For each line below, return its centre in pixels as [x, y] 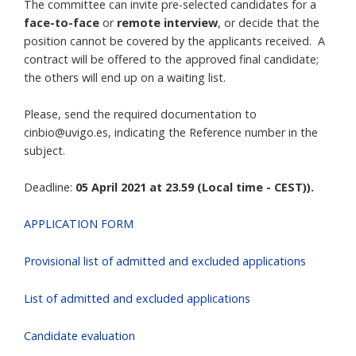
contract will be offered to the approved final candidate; [171, 59]
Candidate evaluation [79, 336]
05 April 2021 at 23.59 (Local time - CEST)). [195, 187]
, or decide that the [269, 23]
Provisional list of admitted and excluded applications [165, 261]
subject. [44, 151]
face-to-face [62, 23]
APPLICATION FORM [79, 224]
